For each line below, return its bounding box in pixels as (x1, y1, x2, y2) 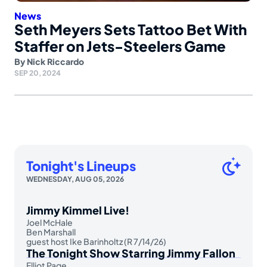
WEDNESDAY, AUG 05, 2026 (26, 174, 124, 184)
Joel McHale (26, 216, 73, 228)
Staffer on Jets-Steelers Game (14, 36, 226, 55)
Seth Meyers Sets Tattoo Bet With (14, 20, 247, 38)
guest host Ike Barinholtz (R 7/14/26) (26, 235, 166, 247)
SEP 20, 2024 (14, 68, 61, 77)
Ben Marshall (26, 226, 76, 237)
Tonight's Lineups (26, 157, 136, 174)
